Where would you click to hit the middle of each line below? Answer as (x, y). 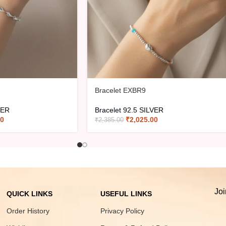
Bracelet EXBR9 (120, 90)
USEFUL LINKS (126, 193)
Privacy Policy (123, 211)
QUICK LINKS (30, 193)
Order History (28, 211)
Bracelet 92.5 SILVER (129, 110)
